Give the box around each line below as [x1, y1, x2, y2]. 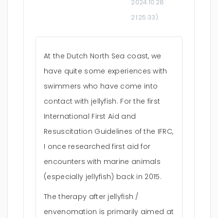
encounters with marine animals [44, 157, 161, 166]
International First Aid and [44, 111, 136, 121]
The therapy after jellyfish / [44, 192, 139, 201]
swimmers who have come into [44, 81, 158, 91]
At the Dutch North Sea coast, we [44, 51, 162, 61]
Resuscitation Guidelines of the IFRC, [44, 127, 174, 136]
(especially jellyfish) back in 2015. [44, 172, 162, 182]
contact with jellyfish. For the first [44, 96, 161, 106]
